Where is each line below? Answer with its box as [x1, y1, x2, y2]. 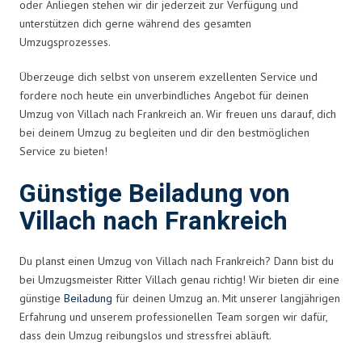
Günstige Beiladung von [19, 175, 290, 213]
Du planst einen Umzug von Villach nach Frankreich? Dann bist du [19, 253, 334, 268]
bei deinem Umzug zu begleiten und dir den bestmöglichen [19, 124, 309, 140]
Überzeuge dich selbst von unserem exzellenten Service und [19, 69, 318, 84]
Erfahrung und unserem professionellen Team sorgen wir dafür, [19, 309, 327, 324]
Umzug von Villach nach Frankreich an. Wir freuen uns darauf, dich [19, 106, 336, 121]
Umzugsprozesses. [19, 34, 111, 49]
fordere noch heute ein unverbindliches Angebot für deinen [19, 87, 309, 103]
